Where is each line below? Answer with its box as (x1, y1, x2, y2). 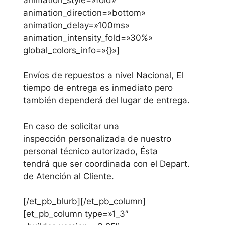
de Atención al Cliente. (23, 171, 114, 181)
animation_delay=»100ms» (23, 20, 130, 30)
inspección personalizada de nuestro (23, 133, 171, 144)
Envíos (23, 70, 49, 81)
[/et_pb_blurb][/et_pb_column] (23, 196, 146, 207)
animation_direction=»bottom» (23, 7, 146, 18)
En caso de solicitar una (23, 121, 119, 131)
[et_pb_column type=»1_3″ (23, 209, 129, 219)
